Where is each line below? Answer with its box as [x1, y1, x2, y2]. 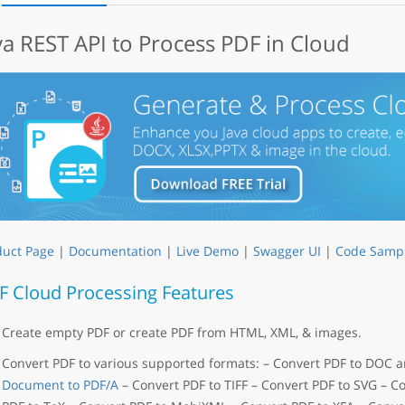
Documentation [68, 242, 162, 260]
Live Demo [175, 242, 239, 260]
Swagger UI [252, 242, 321, 260]
